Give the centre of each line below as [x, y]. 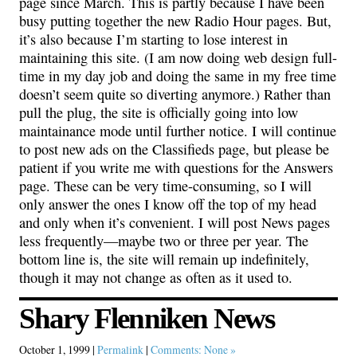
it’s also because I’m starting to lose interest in [153, 39]
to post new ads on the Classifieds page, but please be [174, 149]
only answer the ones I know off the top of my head [168, 204]
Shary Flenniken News [147, 319]
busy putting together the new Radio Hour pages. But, [175, 20]
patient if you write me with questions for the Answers [176, 167]
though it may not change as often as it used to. [156, 277]
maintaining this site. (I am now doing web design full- [178, 57]
